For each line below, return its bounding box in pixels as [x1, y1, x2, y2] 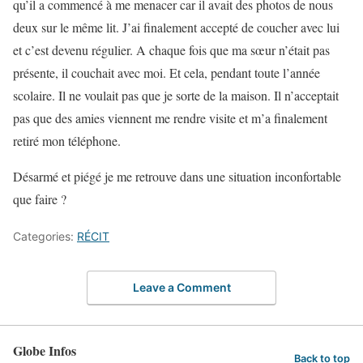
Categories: [13, 229, 77, 244]
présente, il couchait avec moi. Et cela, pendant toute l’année [13, 64, 320, 82]
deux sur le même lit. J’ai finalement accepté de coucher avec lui [13, 19, 340, 36]
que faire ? [13, 190, 66, 208]
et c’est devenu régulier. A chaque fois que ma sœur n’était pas [13, 41, 330, 59]
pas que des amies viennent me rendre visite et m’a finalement [13, 109, 327, 127]
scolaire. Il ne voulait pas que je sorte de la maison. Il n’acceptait [13, 87, 339, 105]
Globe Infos [13, 340, 76, 360]
